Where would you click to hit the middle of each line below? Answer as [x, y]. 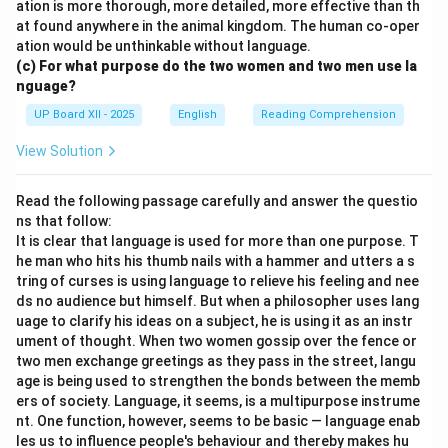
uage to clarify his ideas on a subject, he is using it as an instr [214, 321]
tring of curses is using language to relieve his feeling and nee [217, 281]
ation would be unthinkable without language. [163, 46]
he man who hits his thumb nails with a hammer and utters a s [215, 261]
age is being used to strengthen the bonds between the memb [218, 381]
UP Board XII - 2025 [84, 114]
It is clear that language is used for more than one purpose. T [217, 241]
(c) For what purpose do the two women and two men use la [216, 66]
